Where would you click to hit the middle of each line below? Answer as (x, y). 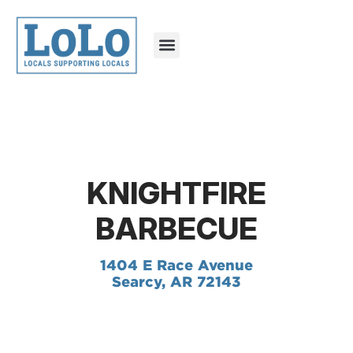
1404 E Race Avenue (176, 265)
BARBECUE (176, 228)
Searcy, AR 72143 (176, 281)
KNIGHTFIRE (176, 193)
